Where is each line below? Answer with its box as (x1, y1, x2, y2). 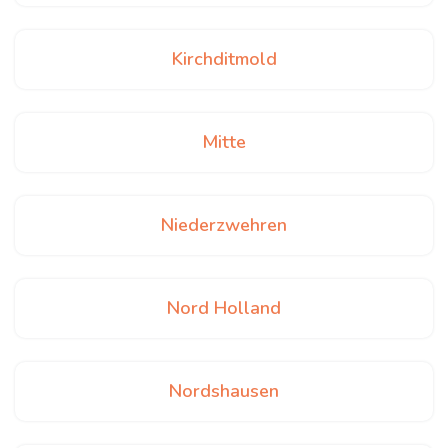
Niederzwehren (161, 213, 287, 237)
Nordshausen (169, 379, 279, 403)
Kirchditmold (171, 47, 277, 71)
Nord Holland (167, 296, 281, 320)
